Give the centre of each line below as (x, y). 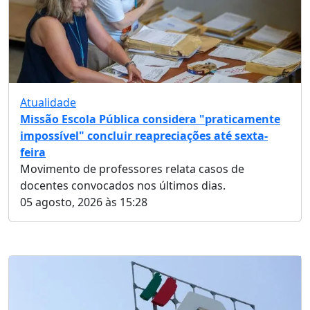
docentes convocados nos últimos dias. (123, 186)
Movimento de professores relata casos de (132, 169)
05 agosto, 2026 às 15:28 (84, 202)
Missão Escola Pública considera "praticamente (150, 119)
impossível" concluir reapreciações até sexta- (144, 136)
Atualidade (48, 103)
